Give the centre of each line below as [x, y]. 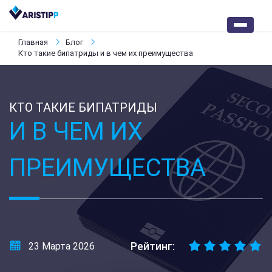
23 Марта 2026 [62, 246]
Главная [34, 42]
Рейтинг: [153, 246]
